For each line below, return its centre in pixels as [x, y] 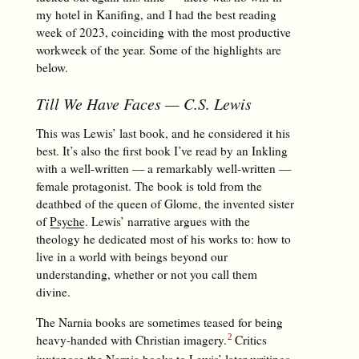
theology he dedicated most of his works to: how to [163, 239]
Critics [249, 339]
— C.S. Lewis [206, 103]
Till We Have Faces [98, 103]
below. [52, 67]
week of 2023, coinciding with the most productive [163, 32]
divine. [53, 292]
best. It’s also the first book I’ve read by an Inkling [161, 151]
